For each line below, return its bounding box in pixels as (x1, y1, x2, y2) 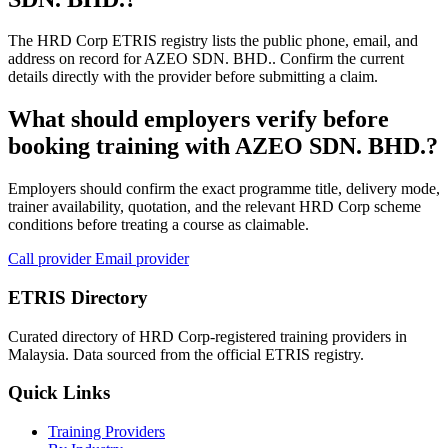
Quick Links (8, 382, 110, 404)
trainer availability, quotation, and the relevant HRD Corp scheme (8, 198, 421, 216)
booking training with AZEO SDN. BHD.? (8, 133, 438, 160)
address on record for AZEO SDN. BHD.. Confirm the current (8, 50, 404, 68)
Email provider (95, 250, 189, 268)
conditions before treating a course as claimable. (8, 216, 309, 234)
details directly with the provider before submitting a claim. (8, 68, 378, 86)
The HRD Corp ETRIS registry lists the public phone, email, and (8, 32, 418, 50)
